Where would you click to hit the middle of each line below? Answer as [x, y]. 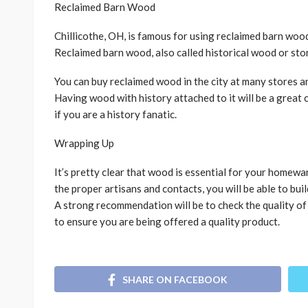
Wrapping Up [84, 143]
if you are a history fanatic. [115, 114]
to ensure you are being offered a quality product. [167, 222]
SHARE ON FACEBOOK [175, 279]
